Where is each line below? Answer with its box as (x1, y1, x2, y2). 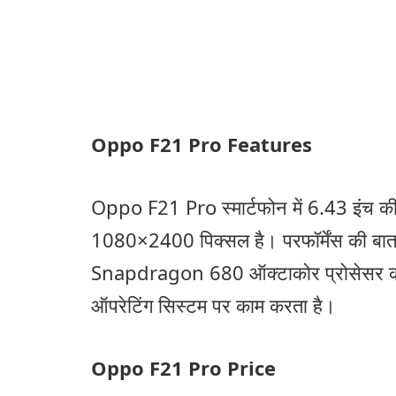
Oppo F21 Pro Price (91, 354, 276, 381)
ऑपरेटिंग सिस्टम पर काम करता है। (91, 291, 336, 318)
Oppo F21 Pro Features (91, 131, 317, 158)
